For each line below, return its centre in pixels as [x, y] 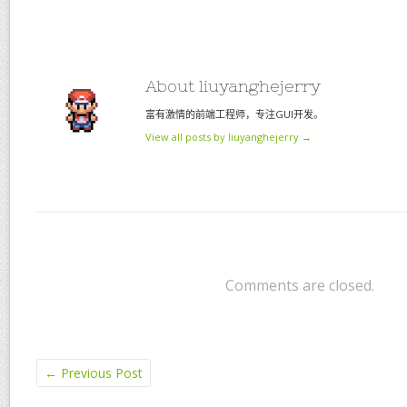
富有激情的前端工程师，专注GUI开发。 [234, 114]
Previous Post [100, 373]
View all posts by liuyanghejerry [223, 137]
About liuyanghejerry [233, 86]
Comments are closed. [300, 285]
